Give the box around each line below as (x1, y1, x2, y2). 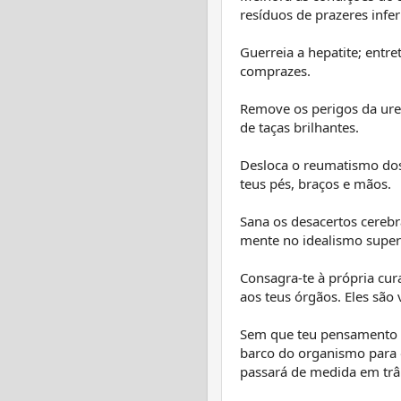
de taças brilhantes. (240, 117, 363, 136)
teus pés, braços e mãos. (240, 174, 391, 192)
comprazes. (240, 61, 311, 80)
